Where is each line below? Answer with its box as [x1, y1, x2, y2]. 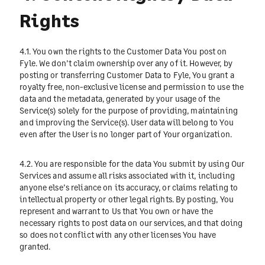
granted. [20, 241, 51, 252]
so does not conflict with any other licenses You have [20, 230, 216, 240]
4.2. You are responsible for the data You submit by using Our [20, 159, 245, 169]
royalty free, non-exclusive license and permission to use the [20, 82, 244, 92]
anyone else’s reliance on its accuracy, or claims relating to [20, 182, 238, 193]
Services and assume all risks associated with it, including [20, 170, 235, 181]
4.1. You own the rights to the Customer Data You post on [20, 46, 227, 57]
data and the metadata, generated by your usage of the [20, 93, 221, 104]
